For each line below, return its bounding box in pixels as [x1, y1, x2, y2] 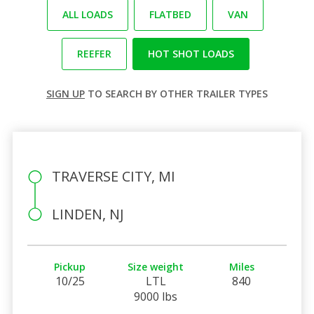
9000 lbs [134, 288, 178, 304]
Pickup [54, 259, 86, 273]
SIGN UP [46, 86, 85, 100]
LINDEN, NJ [51, 204, 124, 224]
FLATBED [149, 7, 191, 21]
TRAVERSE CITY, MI [51, 166, 175, 186]
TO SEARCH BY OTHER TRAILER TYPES [85, 86, 268, 100]
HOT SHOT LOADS [147, 46, 234, 60]
